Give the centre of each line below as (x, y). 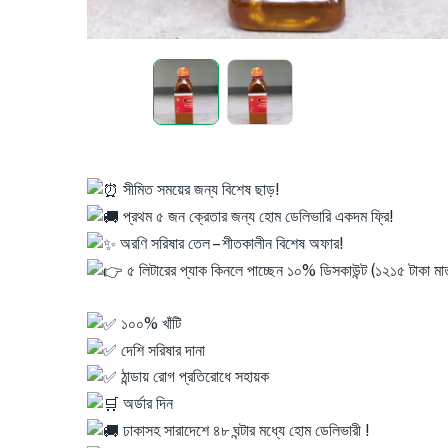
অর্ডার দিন (146, 404)
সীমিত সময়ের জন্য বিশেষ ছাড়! (199, 190)
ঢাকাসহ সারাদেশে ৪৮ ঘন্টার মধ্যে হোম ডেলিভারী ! (244, 431)
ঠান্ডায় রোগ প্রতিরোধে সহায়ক (193, 377)
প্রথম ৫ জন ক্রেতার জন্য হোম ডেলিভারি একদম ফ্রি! (256, 217)
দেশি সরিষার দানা (161, 350)
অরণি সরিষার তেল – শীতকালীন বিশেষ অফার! (230, 243)
